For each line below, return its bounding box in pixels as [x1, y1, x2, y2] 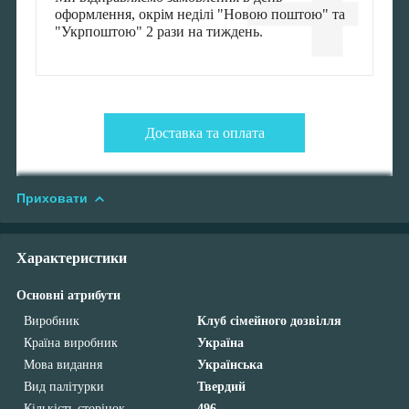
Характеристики [16, 250, 127, 267]
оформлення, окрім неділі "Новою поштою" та [54, 6, 345, 23]
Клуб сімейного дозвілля [197, 314, 342, 329]
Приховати [16, 191, 88, 206]
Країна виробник [24, 336, 118, 351]
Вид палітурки [24, 380, 104, 394]
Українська [197, 358, 264, 372]
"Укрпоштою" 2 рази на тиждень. [54, 24, 263, 40]
